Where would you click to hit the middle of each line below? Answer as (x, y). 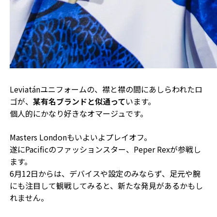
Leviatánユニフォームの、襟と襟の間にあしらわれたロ (106, 89)
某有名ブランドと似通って (79, 101)
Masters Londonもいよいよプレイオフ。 (81, 137)
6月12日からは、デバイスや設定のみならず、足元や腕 (105, 173)
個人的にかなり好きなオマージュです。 (79, 113)
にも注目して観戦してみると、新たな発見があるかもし (106, 185)
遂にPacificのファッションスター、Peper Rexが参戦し (105, 149)
